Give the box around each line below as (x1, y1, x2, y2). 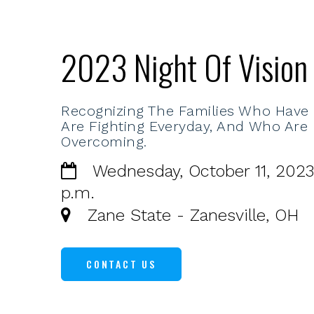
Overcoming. (61, 133, 147, 151)
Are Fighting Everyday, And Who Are (61, 118, 308, 135)
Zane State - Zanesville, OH (71, 205, 299, 226)
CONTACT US (86, 257, 156, 272)
